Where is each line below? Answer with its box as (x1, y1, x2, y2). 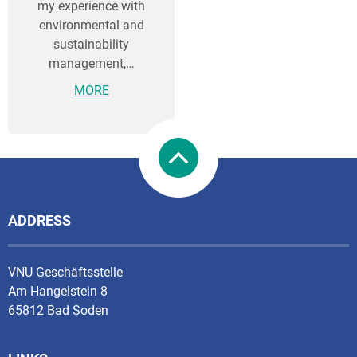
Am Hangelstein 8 (8, 284, 108, 299)
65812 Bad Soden (8, 303, 108, 318)
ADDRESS (8, 212, 71, 229)
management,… (48, 56, 135, 72)
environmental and (38, 18, 144, 33)
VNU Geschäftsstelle (8, 265, 123, 280)
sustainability (53, 37, 129, 53)
